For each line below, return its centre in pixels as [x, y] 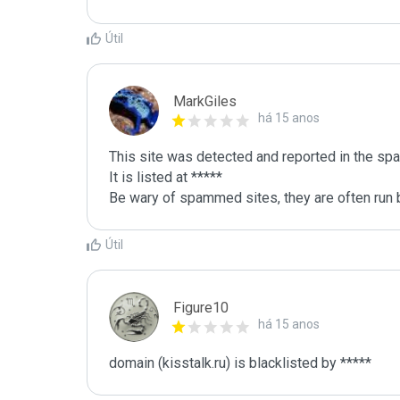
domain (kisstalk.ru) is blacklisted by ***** [240, 363]
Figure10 [201, 308]
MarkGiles [205, 101]
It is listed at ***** [166, 177]
